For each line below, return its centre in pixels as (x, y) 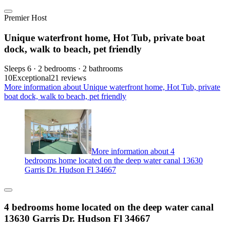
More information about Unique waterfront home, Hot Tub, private (112, 87)
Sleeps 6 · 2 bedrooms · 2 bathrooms (63, 69)
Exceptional (32, 78)
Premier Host (25, 18)
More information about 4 (133, 151)
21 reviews (69, 78)
